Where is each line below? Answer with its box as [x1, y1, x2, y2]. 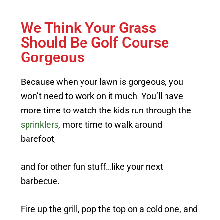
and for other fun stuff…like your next [21, 162, 164, 172]
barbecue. [21, 176, 60, 186]
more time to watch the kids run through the [21, 105, 192, 115]
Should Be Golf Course [21, 34, 169, 51]
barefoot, [21, 134, 56, 144]
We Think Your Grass [21, 19, 157, 36]
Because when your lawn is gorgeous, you [21, 77, 184, 87]
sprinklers [21, 119, 59, 130]
